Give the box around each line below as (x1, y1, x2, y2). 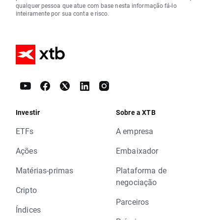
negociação (116, 177, 157, 188)
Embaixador (116, 145, 159, 156)
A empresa (116, 126, 154, 137)
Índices (16, 204, 41, 215)
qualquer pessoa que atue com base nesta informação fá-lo (16, 1, 177, 10)
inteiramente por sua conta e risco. (16, 9, 110, 18)
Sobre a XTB (116, 108, 156, 117)
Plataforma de (116, 165, 166, 176)
